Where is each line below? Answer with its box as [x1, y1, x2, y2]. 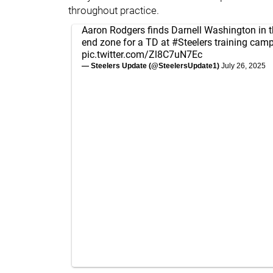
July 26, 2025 [221, 61, 266, 70]
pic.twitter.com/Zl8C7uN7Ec [82, 48, 202, 60]
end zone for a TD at [82, 36, 172, 48]
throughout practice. [68, 4, 161, 16]
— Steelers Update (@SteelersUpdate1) [82, 61, 221, 70]
